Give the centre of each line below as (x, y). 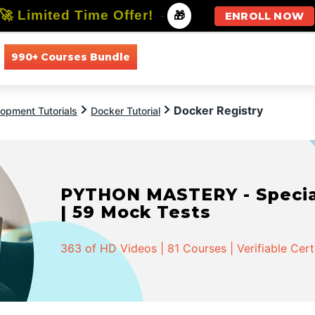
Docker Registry (218, 110)
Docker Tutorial (126, 111)
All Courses (178, 57)
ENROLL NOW (264, 16)
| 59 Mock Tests (136, 212)
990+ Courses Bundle (70, 57)
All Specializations (268, 57)
